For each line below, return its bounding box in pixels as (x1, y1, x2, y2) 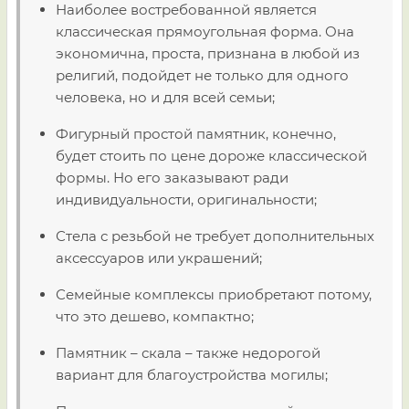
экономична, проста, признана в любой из (56, 45, 360, 62)
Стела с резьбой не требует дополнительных (56, 227, 374, 245)
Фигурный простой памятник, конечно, (56, 125, 336, 142)
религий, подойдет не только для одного (56, 67, 349, 84)
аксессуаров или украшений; (56, 249, 262, 267)
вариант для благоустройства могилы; (56, 366, 328, 383)
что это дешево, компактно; (56, 308, 254, 325)
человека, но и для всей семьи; (56, 89, 275, 106)
